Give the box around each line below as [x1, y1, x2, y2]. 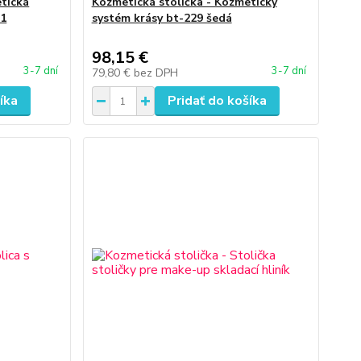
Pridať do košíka [167, 92, 267, 110]
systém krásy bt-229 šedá [91, 10, 232, 26]
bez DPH [133, 65, 178, 81]
